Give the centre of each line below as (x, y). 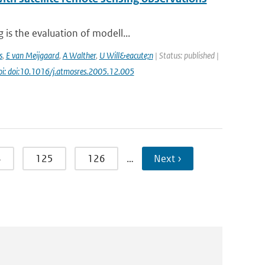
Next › (167, 159)
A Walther (79, 55)
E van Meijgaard (32, 55)
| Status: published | (186, 55)
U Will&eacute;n (126, 55)
